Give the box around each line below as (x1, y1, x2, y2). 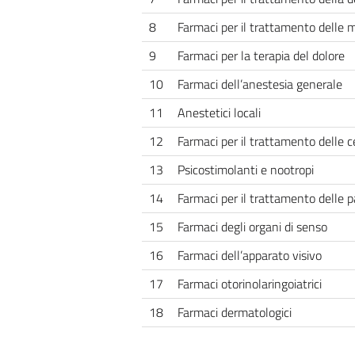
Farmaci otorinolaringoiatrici (177, 273, 322, 293)
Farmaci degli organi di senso (177, 216, 327, 236)
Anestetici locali (177, 102, 261, 122)
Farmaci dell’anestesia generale (177, 74, 342, 94)
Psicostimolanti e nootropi (177, 159, 314, 179)
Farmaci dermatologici (177, 302, 292, 322)
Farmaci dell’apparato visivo (177, 245, 322, 265)
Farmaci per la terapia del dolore (177, 45, 345, 65)
